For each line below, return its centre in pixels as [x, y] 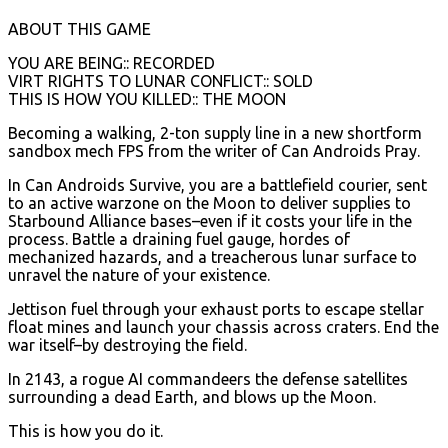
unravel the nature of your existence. [139, 274]
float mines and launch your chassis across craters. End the [223, 326]
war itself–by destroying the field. [127, 344]
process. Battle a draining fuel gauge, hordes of [179, 238]
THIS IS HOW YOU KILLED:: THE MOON [147, 98]
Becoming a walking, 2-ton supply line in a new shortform [215, 132]
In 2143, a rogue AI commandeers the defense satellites [208, 378]
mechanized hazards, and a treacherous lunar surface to [212, 256]
